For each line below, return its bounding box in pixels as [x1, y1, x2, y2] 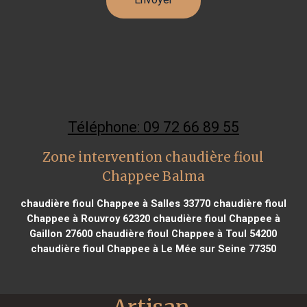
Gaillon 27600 [29, 227, 93, 240]
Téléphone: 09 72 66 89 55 [67, 118, 239, 136]
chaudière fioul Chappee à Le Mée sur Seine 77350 [30, 242, 276, 255]
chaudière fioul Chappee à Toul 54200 [93, 227, 278, 240]
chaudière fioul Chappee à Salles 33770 [20, 197, 210, 210]
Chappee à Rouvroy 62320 [26, 212, 150, 225]
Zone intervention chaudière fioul [42, 149, 265, 165]
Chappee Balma [101, 168, 205, 184]
